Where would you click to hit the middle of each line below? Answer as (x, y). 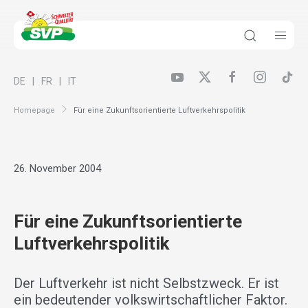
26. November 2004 (57, 169)
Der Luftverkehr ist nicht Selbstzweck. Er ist (146, 284)
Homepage (34, 110)
